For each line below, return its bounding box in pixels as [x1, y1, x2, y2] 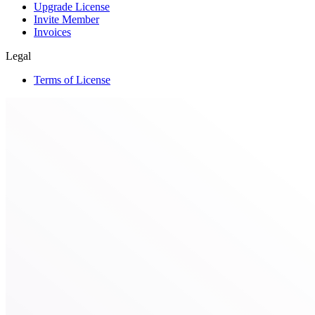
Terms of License [34, 74, 110, 86]
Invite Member [34, 13, 99, 26]
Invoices [34, 26, 71, 39]
